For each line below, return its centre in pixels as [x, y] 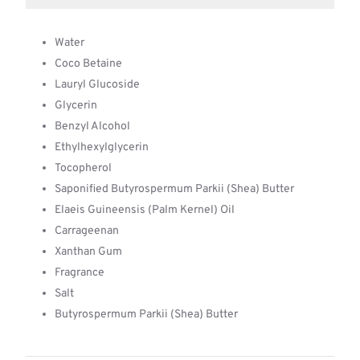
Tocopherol [83, 168]
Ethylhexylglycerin [102, 147]
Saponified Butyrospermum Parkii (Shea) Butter [174, 189]
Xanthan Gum [88, 252]
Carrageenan [87, 231]
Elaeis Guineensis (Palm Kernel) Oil [145, 210]
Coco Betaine [88, 64]
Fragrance [80, 273]
